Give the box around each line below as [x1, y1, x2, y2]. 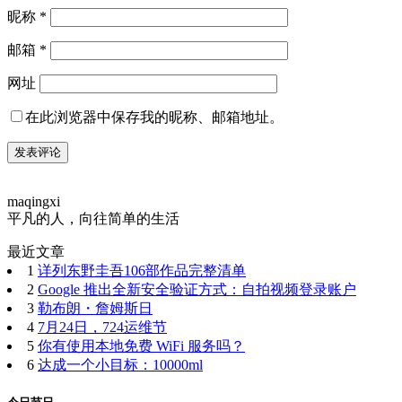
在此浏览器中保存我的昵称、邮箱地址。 [25, 109, 284, 126]
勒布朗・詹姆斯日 [38, 301, 153, 317]
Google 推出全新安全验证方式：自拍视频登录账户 [38, 282, 356, 298]
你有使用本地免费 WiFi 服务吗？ [38, 338, 245, 354]
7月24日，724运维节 [38, 319, 167, 336]
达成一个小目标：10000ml [38, 357, 203, 373]
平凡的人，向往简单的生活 [7, 211, 179, 227]
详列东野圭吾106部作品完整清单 [38, 263, 246, 279]
